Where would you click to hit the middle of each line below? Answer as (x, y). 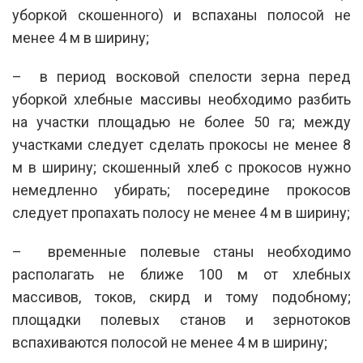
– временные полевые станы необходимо (181, 251)
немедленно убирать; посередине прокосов (181, 190)
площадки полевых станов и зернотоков (181, 319)
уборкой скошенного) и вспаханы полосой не (181, 15)
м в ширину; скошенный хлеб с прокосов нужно (181, 167)
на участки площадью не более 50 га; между (181, 122)
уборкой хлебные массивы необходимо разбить (181, 99)
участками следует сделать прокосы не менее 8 (181, 144)
